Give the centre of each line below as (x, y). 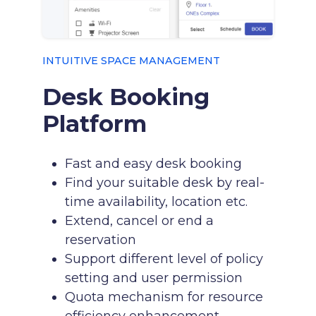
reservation (101, 240)
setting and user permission (154, 278)
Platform (95, 124)
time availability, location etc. (156, 202)
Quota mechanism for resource (164, 297)
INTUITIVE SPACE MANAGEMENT (131, 61)
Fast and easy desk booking (153, 164)
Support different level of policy (164, 259)
